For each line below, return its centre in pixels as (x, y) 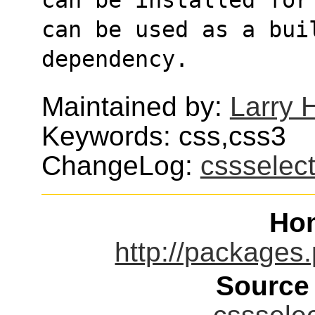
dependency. (115, 59)
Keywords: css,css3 (163, 136)
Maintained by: (135, 106)
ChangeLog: (121, 165)
